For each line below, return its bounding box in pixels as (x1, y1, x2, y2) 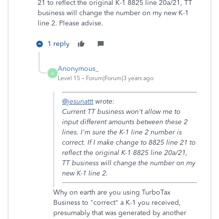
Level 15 (58, 75, 80, 82)
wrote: (93, 97, 114, 106)
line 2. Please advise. (38, 19, 103, 27)
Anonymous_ (58, 65, 99, 73)
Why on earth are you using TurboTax (53, 188, 171, 197)
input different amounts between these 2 (62, 118, 188, 126)
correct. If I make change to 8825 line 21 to (62, 138, 196, 147)
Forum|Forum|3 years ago (86, 75, 153, 82)
